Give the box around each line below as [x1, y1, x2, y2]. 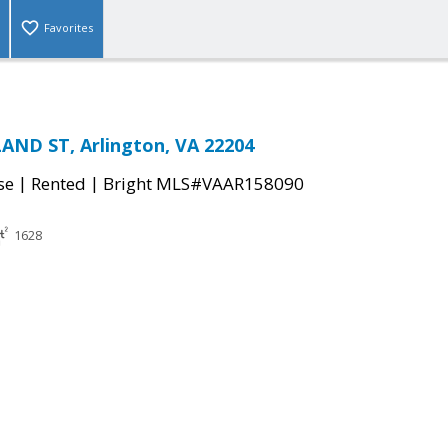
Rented [31, 172, 86, 196]
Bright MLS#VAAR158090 [103, 172, 304, 196]
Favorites [44, 20, 93, 36]
